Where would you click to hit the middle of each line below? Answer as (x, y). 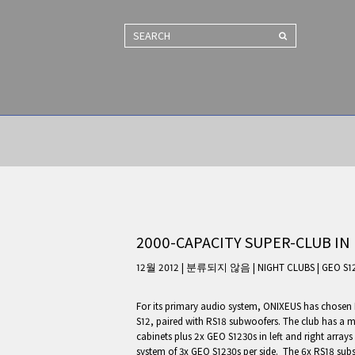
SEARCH (298, 34)
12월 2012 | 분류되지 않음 (195, 267)
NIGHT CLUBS (287, 267)
